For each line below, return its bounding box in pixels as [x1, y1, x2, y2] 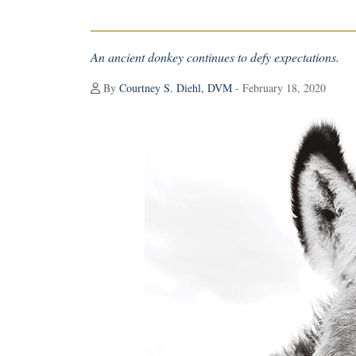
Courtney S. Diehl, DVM [119, 80, 232, 95]
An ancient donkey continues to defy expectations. [91, 48, 339, 65]
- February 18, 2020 [232, 80, 326, 95]
